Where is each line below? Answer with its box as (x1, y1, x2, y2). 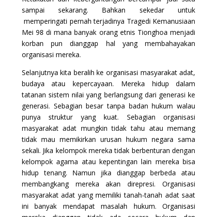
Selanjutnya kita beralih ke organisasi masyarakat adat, (21, 67, 196, 77)
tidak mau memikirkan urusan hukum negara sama (21, 134, 196, 144)
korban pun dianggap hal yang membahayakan (21, 38, 196, 48)
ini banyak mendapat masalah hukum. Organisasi (21, 201, 196, 211)
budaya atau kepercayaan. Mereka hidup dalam (21, 78, 196, 88)
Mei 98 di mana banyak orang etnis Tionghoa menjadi (21, 27, 196, 37)
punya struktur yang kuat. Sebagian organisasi (21, 112, 196, 122)
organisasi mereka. (21, 49, 81, 59)
